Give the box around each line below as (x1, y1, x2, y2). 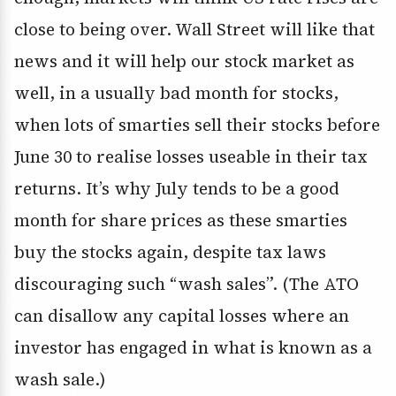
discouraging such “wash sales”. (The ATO (14, 272, 359, 296)
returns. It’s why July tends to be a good (14, 177, 339, 201)
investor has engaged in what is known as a (14, 336, 372, 360)
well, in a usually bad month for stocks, (14, 81, 339, 105)
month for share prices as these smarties (14, 209, 347, 232)
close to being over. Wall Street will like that (14, 18, 375, 42)
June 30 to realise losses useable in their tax (14, 145, 368, 169)
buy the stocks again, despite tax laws (14, 240, 326, 264)
